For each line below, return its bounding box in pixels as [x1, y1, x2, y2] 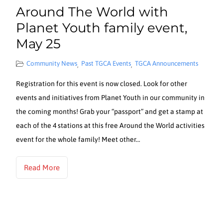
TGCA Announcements [135, 60, 199, 68]
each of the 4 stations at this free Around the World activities [16, 121, 205, 130]
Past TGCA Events [81, 60, 131, 68]
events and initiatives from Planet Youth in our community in [16, 94, 205, 102]
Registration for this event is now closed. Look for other [16, 80, 188, 88]
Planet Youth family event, [16, 20, 188, 36]
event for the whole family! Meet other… [16, 135, 141, 144]
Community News [26, 60, 78, 68]
